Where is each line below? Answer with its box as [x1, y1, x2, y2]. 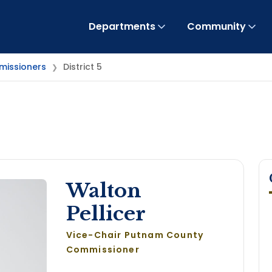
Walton [66, 178, 141, 203]
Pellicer [66, 202, 146, 226]
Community [186, 19, 246, 33]
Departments [88, 19, 155, 33]
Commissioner [66, 243, 140, 256]
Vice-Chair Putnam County [66, 229, 204, 241]
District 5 [63, 61, 102, 73]
